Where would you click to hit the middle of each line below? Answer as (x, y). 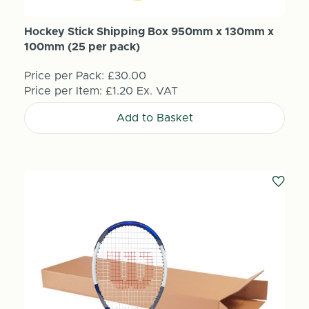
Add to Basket (154, 118)
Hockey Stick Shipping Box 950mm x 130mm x (149, 32)
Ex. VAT (157, 91)
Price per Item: (64, 91)
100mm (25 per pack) (82, 47)
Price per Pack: (64, 76)
